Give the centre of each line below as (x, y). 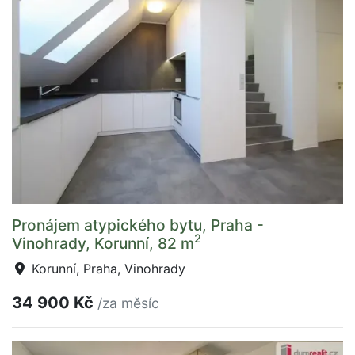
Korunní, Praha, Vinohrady (107, 268)
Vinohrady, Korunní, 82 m (103, 243)
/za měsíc (128, 303)
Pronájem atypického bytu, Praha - (138, 225)
